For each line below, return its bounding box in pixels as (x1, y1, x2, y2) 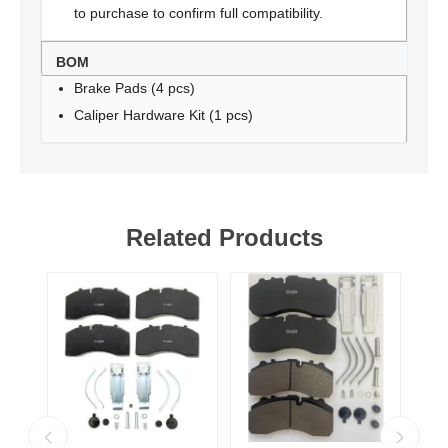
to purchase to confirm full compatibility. (74, 5, 323, 21)
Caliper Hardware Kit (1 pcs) (74, 107, 253, 123)
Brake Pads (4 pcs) (74, 80, 195, 96)
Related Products (125, 224, 323, 251)
